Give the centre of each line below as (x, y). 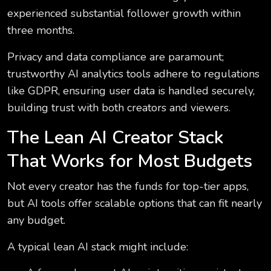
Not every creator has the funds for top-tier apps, (128, 187)
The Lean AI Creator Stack (115, 138)
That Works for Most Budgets (130, 162)
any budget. (36, 220)
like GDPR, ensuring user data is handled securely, (131, 91)
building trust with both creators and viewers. (119, 108)
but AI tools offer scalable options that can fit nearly (135, 204)
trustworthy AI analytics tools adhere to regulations (133, 74)
